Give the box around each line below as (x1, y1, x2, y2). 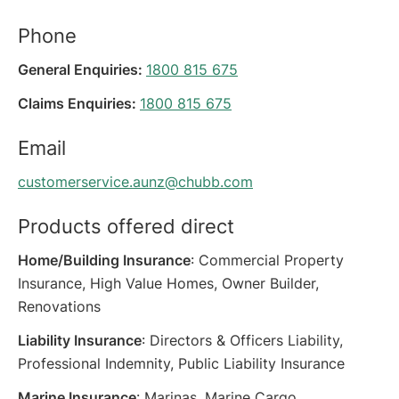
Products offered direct (18, 215, 234, 238)
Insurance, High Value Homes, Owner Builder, (18, 274, 319, 292)
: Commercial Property (191, 251, 344, 269)
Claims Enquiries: (18, 94, 140, 112)
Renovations (18, 297, 101, 315)
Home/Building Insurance (18, 251, 191, 269)
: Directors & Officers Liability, (142, 331, 343, 349)
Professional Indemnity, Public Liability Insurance (18, 354, 345, 372)
